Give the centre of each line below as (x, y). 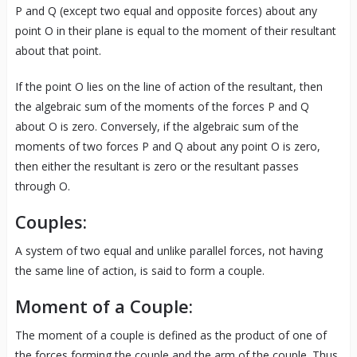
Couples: (51, 222)
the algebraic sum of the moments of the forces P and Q (162, 107)
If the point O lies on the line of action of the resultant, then (169, 87)
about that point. (58, 51)
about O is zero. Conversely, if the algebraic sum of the (157, 127)
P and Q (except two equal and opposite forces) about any (166, 11)
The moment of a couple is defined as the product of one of (171, 335)
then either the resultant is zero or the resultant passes (157, 167)
